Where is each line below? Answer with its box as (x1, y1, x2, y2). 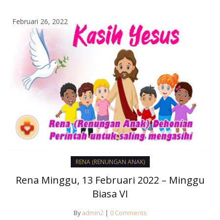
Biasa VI (92, 187, 128, 201)
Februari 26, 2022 (12, 16, 68, 26)
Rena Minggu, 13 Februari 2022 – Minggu (15, 173, 205, 187)
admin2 (82, 209, 104, 218)
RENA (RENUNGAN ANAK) (75, 158, 145, 166)
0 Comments (110, 209, 147, 218)
